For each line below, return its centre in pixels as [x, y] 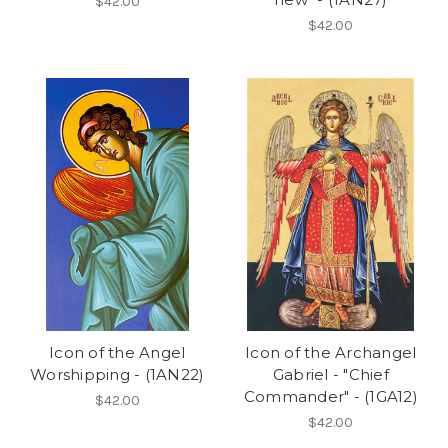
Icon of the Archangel [331, 353]
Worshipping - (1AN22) [117, 375]
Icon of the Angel [117, 353]
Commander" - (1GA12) [330, 397]
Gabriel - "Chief [330, 375]
